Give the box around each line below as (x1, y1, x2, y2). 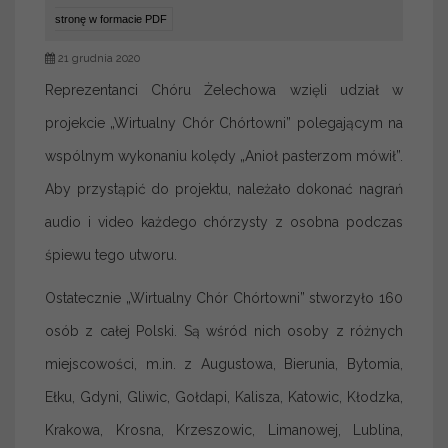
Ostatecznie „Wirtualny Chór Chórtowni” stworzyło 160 (45, 289, 403, 306)
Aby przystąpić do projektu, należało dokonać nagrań (45, 180, 403, 197)
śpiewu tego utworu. (45, 246, 177, 263)
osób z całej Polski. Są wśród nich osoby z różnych (45, 322, 403, 339)
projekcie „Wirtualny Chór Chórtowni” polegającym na (45, 114, 403, 131)
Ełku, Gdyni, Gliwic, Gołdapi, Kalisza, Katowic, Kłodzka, (45, 388, 403, 405)
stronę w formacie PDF (55, 12, 167, 25)
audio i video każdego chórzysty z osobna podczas (45, 213, 403, 230)
